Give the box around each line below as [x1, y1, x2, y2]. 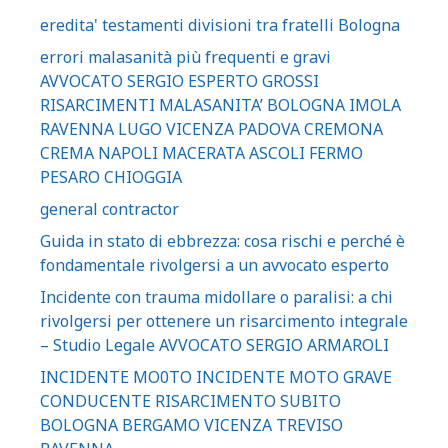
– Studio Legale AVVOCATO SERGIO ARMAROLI [40, 334, 393, 356]
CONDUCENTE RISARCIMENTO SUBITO [40, 390, 341, 412]
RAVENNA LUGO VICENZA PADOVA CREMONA [40, 118, 383, 140]
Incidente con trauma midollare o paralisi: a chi [40, 286, 393, 308]
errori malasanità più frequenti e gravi [40, 46, 339, 68]
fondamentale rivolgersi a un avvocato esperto [40, 254, 389, 276]
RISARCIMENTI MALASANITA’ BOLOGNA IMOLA [40, 94, 401, 116]
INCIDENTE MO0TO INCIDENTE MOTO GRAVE [40, 366, 392, 388]
